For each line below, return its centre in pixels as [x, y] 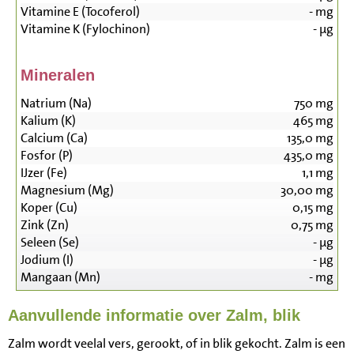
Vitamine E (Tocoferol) [80, 12]
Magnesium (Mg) [67, 190]
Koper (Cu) [49, 208]
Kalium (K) [48, 121]
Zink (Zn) [45, 225]
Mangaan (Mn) [60, 277]
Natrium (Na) [56, 104]
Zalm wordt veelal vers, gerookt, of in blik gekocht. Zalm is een [177, 344]
